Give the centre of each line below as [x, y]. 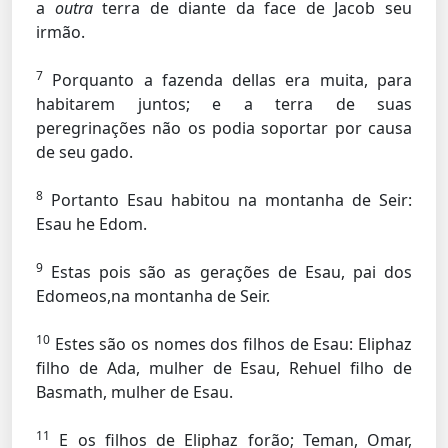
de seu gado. [84, 152]
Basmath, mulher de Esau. [134, 392]
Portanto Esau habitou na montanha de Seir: [227, 200]
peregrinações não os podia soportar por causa [224, 128]
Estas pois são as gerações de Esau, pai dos [227, 272]
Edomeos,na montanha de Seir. [153, 296]
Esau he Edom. [91, 224]
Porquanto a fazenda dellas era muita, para [227, 80]
